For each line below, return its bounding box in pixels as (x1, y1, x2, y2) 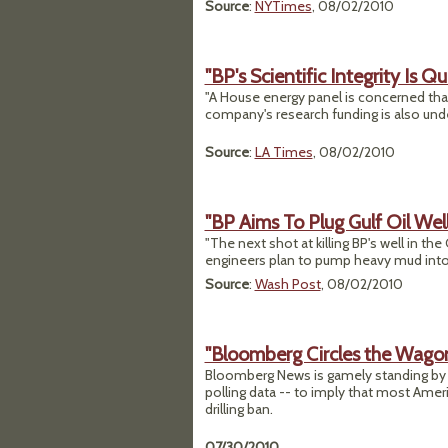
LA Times (254, 143, 313, 161)
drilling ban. (204, 400, 273, 418)
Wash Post (254, 275, 321, 293)
